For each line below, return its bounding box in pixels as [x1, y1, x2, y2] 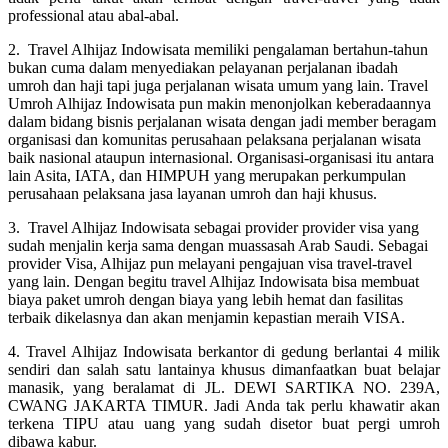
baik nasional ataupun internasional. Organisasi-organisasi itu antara [8, 148, 434, 166]
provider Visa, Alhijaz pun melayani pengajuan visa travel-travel [8, 254, 412, 272]
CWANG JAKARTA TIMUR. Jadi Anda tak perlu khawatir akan [8, 396, 440, 414]
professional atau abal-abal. [8, 6, 179, 24]
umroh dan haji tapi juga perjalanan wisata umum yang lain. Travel [8, 76, 428, 94]
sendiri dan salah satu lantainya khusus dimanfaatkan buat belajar [8, 360, 440, 378]
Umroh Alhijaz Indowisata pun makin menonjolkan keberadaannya [8, 94, 431, 112]
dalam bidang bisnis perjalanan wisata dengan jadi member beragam [8, 112, 436, 130]
